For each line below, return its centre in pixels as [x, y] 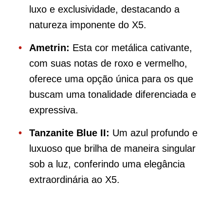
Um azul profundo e [154, 133]
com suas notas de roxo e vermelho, [108, 63]
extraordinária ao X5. [74, 179]
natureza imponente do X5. [88, 25]
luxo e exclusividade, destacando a [104, 9]
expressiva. [54, 110]
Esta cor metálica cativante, [131, 47]
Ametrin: [49, 47]
